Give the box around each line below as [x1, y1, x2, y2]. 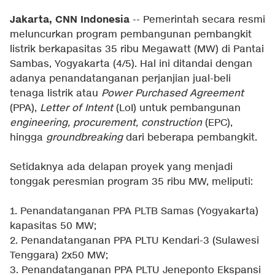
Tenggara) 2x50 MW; [10, 249, 108, 262]
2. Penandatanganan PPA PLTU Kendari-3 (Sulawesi [10, 234, 259, 247]
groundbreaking [46, 131, 123, 144]
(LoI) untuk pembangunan [113, 102, 241, 115]
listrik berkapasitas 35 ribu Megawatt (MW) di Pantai [10, 43, 264, 56]
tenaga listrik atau [10, 87, 101, 100]
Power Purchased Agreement [101, 87, 244, 100]
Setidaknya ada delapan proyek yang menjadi [10, 161, 233, 174]
